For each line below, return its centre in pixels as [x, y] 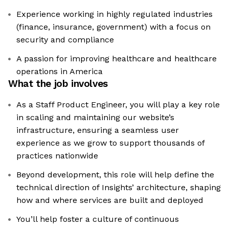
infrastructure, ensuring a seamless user [98, 130]
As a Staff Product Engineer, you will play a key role [118, 105]
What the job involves [58, 84]
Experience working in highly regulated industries [114, 14]
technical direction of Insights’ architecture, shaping [119, 188]
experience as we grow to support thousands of [111, 143]
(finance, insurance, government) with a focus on [113, 27]
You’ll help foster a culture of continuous [98, 219]
